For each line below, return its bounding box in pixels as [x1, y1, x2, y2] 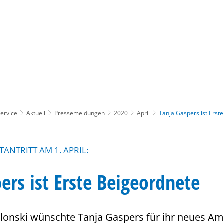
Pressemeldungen [54, 108, 105, 117]
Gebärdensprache [125, 36, 178, 45]
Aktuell [26, 108, 45, 117]
